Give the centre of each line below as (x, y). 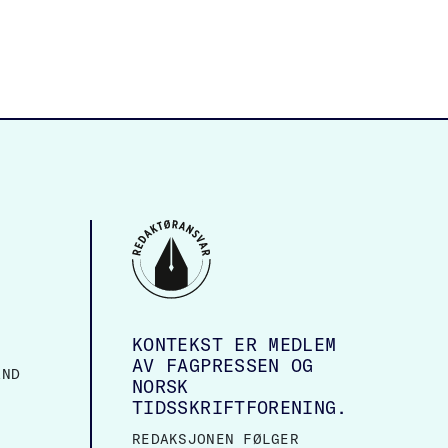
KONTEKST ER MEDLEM (234, 344)
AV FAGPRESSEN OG (223, 365)
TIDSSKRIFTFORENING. (240, 407)
